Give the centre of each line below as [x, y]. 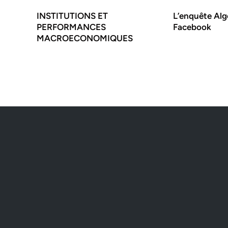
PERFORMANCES [71, 27]
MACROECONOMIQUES [85, 38]
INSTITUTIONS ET [72, 16]
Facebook [192, 27]
